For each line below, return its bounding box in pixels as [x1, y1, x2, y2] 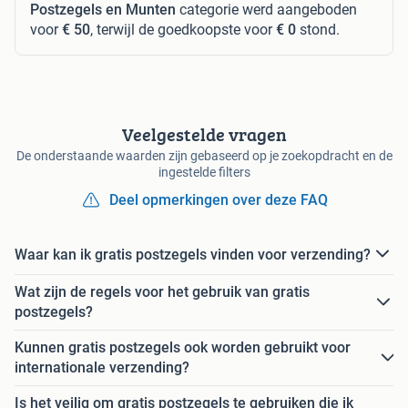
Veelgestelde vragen [121, 121, 287, 148]
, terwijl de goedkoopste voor [90, 21, 276, 39]
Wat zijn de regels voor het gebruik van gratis [15, 283, 310, 301]
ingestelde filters [158, 165, 250, 180]
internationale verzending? [15, 359, 189, 377]
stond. [296, 21, 340, 39]
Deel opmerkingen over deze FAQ [109, 191, 328, 209]
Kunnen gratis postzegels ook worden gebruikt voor [15, 339, 351, 357]
